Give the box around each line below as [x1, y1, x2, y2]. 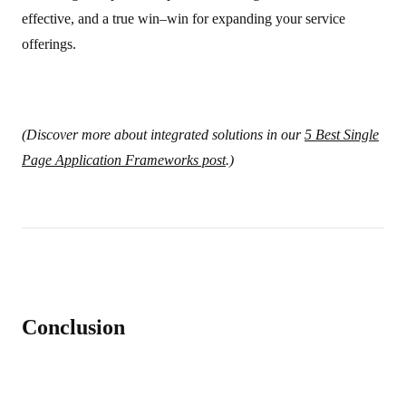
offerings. [22, 36, 76, 52]
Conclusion [22, 315, 125, 339]
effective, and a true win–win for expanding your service [22, 11, 345, 26]
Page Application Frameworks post [22, 152, 226, 168]
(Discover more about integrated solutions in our [22, 127, 304, 142]
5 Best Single [304, 127, 379, 142]
